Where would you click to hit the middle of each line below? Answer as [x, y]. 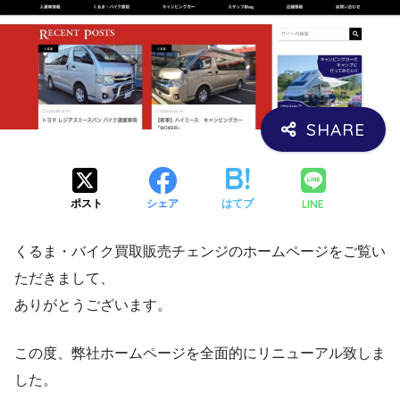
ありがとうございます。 [93, 305]
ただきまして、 [64, 279]
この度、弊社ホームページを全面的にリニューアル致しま [200, 354]
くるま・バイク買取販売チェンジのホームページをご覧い [200, 252]
